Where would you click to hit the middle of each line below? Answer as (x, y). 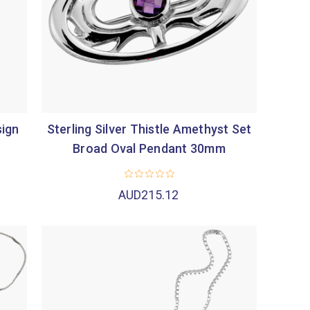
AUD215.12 (149, 194)
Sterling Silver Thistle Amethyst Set (149, 129)
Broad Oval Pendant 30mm (149, 148)
